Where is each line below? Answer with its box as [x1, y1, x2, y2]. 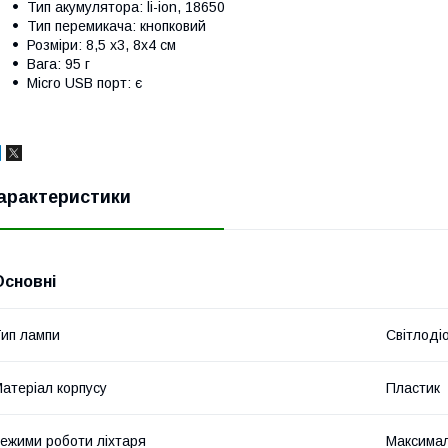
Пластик [386, 379, 440, 396]
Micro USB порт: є [27, 74, 142, 91]
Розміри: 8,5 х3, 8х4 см [27, 36, 176, 53]
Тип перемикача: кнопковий [27, 17, 206, 34]
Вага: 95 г [27, 55, 90, 72]
